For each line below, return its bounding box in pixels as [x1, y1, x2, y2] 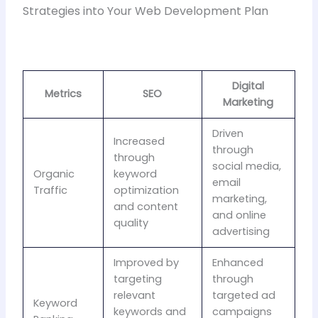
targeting [114, 271, 163, 286]
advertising [212, 224, 270, 238]
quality [114, 215, 149, 230]
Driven [212, 126, 244, 141]
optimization [114, 182, 180, 197]
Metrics [44, 86, 82, 101]
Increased [114, 133, 165, 148]
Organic [33, 166, 75, 181]
